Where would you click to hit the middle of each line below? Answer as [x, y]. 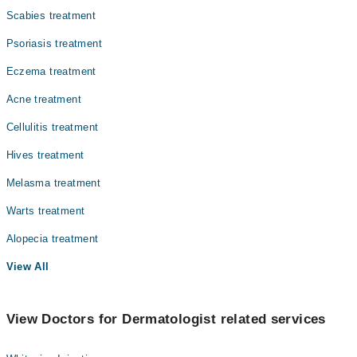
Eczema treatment [51, 71]
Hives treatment [45, 155]
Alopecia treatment [52, 239]
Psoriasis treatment [54, 43]
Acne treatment [43, 99]
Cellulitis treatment [52, 127]
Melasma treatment [53, 183]
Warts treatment [45, 211]
